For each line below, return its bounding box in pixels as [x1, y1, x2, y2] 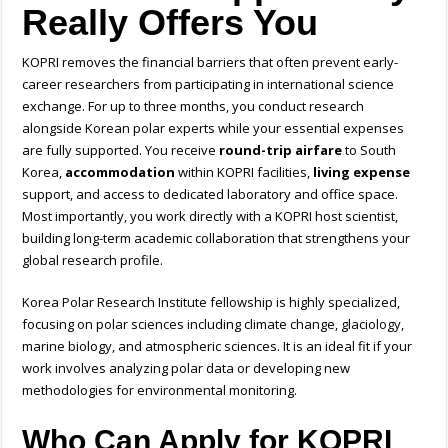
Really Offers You [22, 2, 319, 44]
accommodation [65, 163, 176, 182]
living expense [313, 163, 411, 182]
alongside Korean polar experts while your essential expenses [22, 119, 405, 138]
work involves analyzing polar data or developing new [22, 359, 351, 378]
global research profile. [22, 251, 164, 270]
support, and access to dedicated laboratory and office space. [22, 185, 399, 204]
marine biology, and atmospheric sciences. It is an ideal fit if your [22, 337, 413, 356]
